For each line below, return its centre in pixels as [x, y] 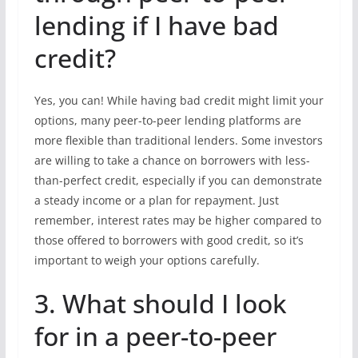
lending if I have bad [156, 25]
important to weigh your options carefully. [147, 260]
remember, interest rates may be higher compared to [177, 220]
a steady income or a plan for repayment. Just [156, 200]
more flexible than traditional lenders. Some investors [178, 140]
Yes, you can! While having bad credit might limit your [179, 100]
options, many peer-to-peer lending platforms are [167, 120]
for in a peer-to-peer [155, 336]
